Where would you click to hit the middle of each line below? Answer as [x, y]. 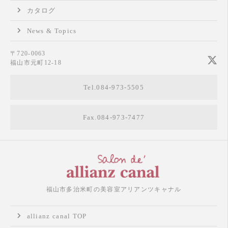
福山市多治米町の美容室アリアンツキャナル [114, 189]
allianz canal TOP [57, 216]
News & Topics [52, 31]
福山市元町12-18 [36, 63]
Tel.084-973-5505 [114, 88]
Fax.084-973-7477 [114, 118]
